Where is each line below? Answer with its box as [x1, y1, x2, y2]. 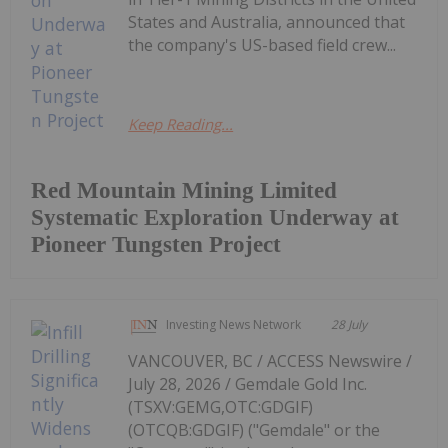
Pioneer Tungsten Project [31, 231, 281, 257]
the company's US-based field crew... [128, 33, 397, 56]
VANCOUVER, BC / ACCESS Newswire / [128, 349, 413, 372]
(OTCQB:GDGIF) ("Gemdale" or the [128, 418, 381, 441]
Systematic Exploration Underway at [31, 204, 399, 230]
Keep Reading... [128, 113, 234, 134]
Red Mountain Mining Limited [31, 177, 337, 203]
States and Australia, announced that [128, 10, 406, 33]
